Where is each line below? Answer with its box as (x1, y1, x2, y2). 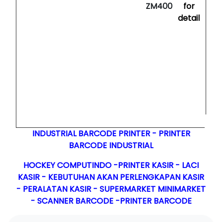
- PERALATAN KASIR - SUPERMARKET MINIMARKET (16, 183, 206, 195)
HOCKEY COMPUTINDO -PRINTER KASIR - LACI (23, 159, 199, 171)
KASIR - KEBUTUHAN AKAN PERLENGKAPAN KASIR (18, 171, 204, 183)
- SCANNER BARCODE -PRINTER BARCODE (30, 195, 192, 207)
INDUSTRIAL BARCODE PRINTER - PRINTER (32, 127, 190, 139)
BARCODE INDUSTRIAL (69, 139, 153, 151)
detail (178, 12, 200, 24)
